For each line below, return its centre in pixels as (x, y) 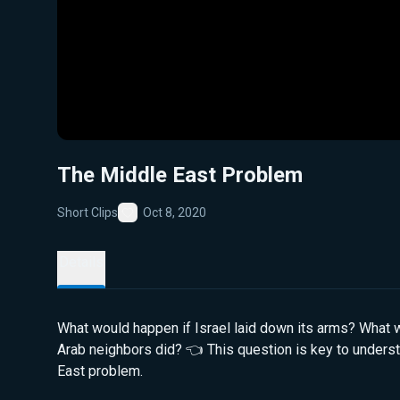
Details (81, 262)
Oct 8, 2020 (175, 212)
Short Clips (87, 212)
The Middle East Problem (180, 175)
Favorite (150, 226)
